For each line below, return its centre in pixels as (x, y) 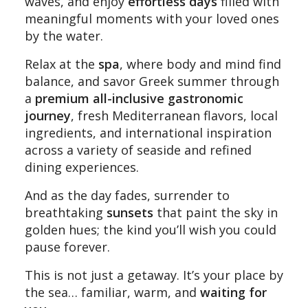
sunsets (130, 212)
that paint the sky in (216, 212)
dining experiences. (82, 167)
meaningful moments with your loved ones (152, 18)
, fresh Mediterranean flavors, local (174, 115)
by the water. (64, 35)
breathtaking (66, 212)
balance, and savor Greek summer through (152, 81)
